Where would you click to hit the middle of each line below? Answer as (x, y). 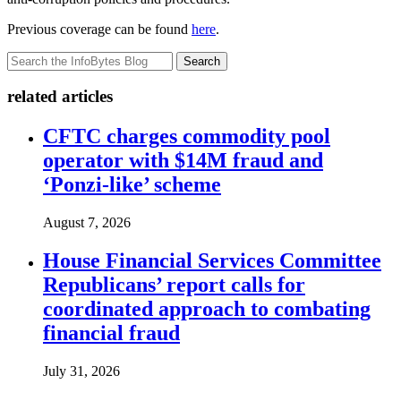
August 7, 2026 (87, 223)
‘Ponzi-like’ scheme (132, 185)
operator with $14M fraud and (183, 161)
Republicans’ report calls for (174, 284)
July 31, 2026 (81, 371)
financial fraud (111, 333)
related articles (60, 97)
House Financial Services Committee (212, 260)
